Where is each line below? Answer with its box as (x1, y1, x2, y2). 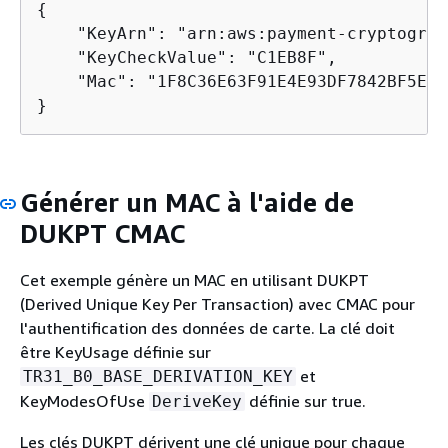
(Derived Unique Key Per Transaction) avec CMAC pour (20, 294, 415, 314)
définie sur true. (245, 391, 366, 411)
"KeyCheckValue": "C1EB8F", (37, 47, 337, 67)
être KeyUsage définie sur (20, 342, 211, 362)
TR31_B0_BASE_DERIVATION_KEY (23, 367, 293, 386)
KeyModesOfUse (20, 391, 149, 411)
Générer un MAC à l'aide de (20, 186, 354, 218)
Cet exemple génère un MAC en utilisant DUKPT (20, 270, 369, 290)
